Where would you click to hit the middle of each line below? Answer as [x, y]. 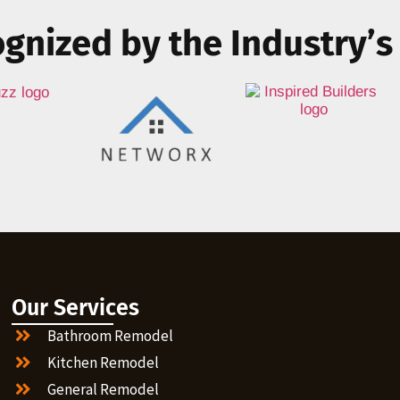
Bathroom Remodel [111, 336]
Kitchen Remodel [104, 363]
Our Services [76, 308]
